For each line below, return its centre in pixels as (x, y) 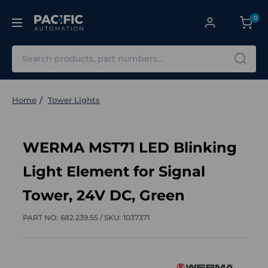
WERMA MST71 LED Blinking (130, 147)
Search (28, 51)
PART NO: (40, 217)
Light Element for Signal (114, 171)
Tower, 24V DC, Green (104, 195)
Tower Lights (74, 100)
